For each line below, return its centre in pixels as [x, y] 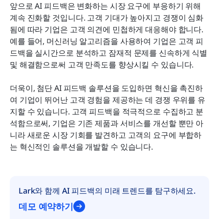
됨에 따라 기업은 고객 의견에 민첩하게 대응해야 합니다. [107, 29]
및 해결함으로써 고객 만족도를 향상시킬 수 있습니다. [102, 64]
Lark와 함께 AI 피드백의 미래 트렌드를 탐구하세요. [107, 190]
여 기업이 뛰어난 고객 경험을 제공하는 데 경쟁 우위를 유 [108, 99]
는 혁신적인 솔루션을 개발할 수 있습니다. [82, 146]
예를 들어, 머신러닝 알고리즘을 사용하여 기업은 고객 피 [107, 41]
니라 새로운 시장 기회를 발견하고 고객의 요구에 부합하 [106, 135]
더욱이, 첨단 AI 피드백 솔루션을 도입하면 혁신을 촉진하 [106, 88]
